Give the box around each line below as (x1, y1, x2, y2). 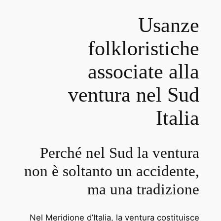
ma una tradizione (87, 181, 200, 198)
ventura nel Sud (68, 83, 200, 107)
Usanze (138, 14, 200, 37)
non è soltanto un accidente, (24, 162, 200, 180)
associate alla (88, 60, 200, 83)
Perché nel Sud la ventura (40, 144, 200, 162)
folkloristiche (88, 37, 200, 60)
